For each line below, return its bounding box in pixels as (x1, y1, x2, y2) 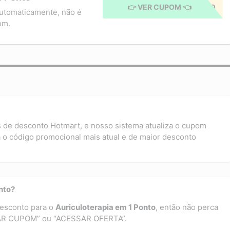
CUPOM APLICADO (149, 2, 216, 11)
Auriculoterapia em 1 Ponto (55, 202, 156, 212)
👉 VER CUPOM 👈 (127, 2, 191, 11)
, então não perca (156, 202, 218, 212)
